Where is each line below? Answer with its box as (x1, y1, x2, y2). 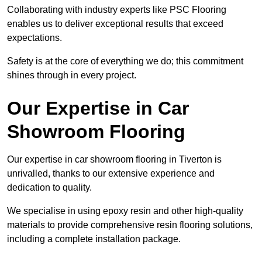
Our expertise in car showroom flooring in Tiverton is (7, 154, 222, 165)
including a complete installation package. (7, 234, 181, 244)
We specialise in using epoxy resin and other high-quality (7, 206, 243, 216)
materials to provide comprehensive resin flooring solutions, (7, 220, 253, 230)
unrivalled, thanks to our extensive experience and (7, 168, 215, 179)
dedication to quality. (7, 182, 94, 193)
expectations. (7, 33, 64, 43)
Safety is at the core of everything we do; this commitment (7, 56, 243, 67)
